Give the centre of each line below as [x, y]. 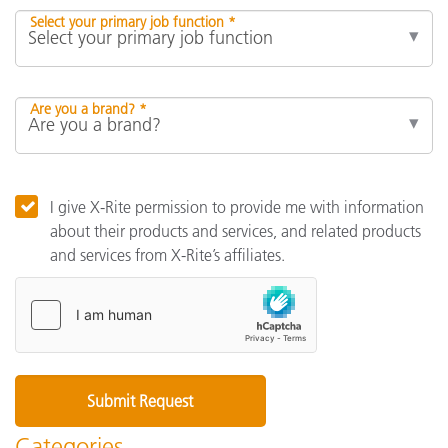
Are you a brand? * [88, 109]
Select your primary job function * [133, 22]
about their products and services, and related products [235, 231]
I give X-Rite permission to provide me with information [237, 207]
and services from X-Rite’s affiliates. [167, 255]
